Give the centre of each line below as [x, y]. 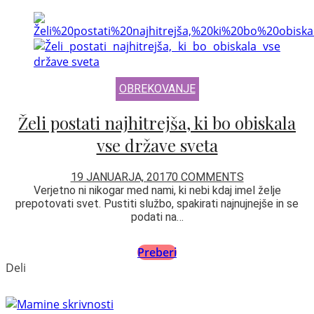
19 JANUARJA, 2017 [121, 177]
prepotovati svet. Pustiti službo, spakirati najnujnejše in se [157, 203]
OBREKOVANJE [157, 89]
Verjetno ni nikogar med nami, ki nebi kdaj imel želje [157, 190]
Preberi [157, 252]
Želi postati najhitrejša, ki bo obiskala [157, 122]
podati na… [157, 217]
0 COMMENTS [207, 177]
